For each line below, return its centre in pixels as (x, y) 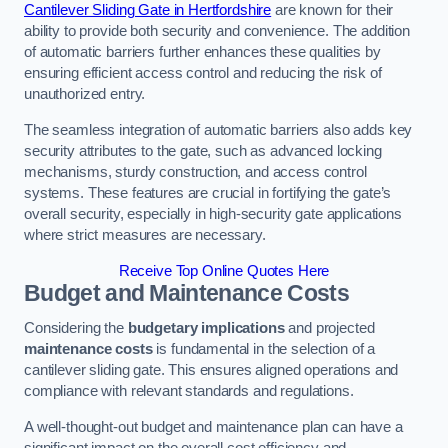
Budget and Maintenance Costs (186, 292)
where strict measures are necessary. (145, 235)
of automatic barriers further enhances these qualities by (202, 52)
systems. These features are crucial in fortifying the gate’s (208, 193)
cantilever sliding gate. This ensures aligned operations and (211, 370)
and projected (329, 328)
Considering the (76, 328)
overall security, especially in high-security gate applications (213, 214)
